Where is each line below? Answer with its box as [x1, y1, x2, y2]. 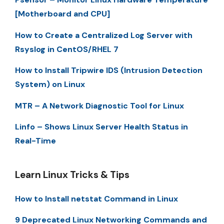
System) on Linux [15, 79, 85, 90]
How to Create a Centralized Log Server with [15, 29, 192, 40]
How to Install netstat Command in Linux [15, 193, 178, 204]
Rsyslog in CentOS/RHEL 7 [15, 43, 118, 54]
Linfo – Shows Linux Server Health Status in [15, 121, 188, 132]
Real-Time [15, 135, 56, 146]
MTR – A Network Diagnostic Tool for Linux [15, 100, 184, 111]
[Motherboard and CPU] [15, 8, 110, 19]
